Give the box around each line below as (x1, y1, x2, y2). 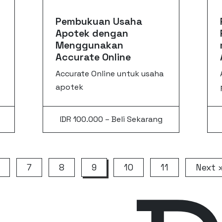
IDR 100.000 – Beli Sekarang (59, 113, 163, 124)
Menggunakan (55, 38, 124, 52)
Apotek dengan (55, 26, 129, 40)
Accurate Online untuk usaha (55, 68, 164, 79)
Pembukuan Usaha (55, 14, 143, 28)
